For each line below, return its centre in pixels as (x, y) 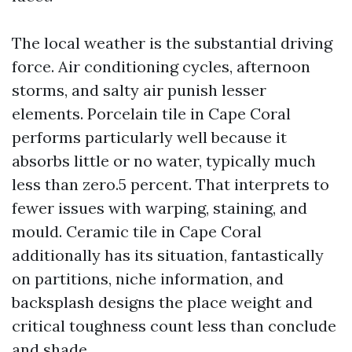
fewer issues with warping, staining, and (159, 208)
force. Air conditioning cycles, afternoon (161, 66)
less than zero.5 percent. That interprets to (170, 184)
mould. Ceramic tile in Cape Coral (137, 231)
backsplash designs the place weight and (162, 302)
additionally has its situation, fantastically (168, 255)
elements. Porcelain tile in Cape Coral (151, 114)
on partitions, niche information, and (148, 279)
